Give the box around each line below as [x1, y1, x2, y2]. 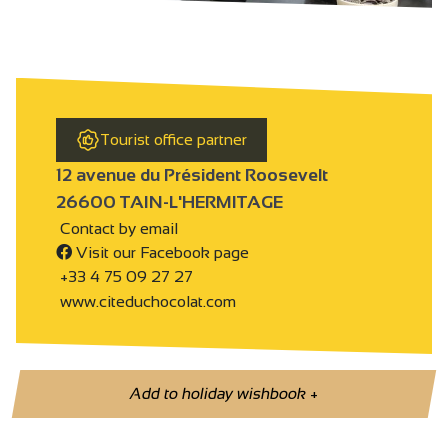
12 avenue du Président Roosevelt [56, 165, 328, 186]
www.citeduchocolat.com [56, 292, 236, 310]
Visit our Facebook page [72, 244, 249, 262]
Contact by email [56, 219, 178, 237]
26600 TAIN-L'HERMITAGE [56, 192, 283, 213]
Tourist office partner [100, 130, 247, 148]
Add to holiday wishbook [128, 385, 312, 403]
